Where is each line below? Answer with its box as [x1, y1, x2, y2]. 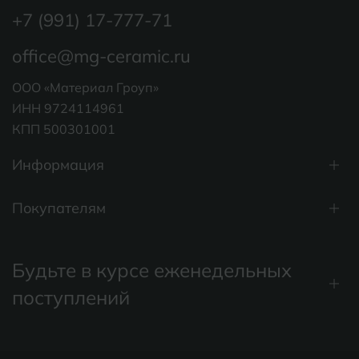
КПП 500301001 [12, 121, 115, 138]
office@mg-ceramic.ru [12, 45, 191, 68]
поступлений [12, 285, 130, 310]
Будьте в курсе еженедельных [12, 258, 292, 283]
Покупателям [12, 199, 106, 218]
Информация [12, 155, 104, 175]
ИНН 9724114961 [12, 100, 124, 117]
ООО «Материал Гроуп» [12, 79, 159, 96]
